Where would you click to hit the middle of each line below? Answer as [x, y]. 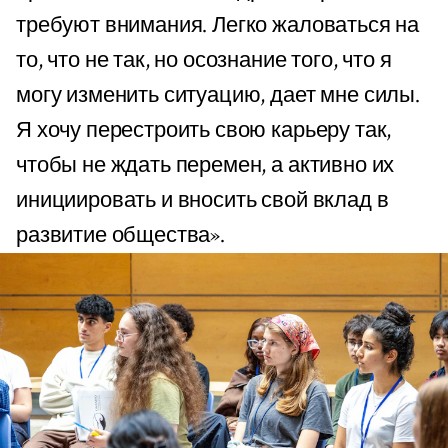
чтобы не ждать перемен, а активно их [205, 166]
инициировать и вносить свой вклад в [202, 201]
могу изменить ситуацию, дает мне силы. [218, 96]
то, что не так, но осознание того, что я [204, 61]
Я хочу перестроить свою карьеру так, [204, 131]
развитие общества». [120, 236]
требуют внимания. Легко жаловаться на [218, 26]
